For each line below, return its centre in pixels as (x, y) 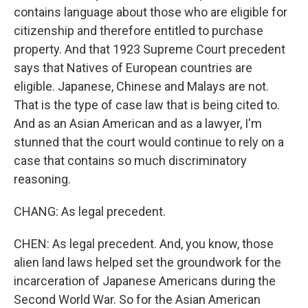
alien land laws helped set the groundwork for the (147, 262)
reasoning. (42, 179)
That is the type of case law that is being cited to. (147, 105)
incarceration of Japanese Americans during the (145, 281)
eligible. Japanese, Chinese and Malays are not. (141, 86)
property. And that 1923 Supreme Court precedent (150, 49)
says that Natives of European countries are (133, 68)
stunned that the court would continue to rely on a (149, 142)
